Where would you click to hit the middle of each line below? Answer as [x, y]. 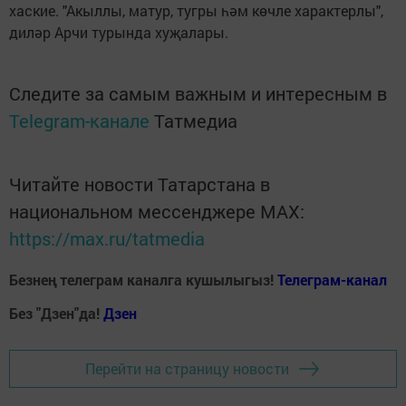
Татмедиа [196, 120]
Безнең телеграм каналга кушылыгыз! [143, 279]
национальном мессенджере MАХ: [157, 211]
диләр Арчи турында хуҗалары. [119, 32]
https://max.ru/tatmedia [107, 238]
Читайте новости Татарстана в [140, 184]
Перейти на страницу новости [187, 369]
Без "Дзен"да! [56, 313]
